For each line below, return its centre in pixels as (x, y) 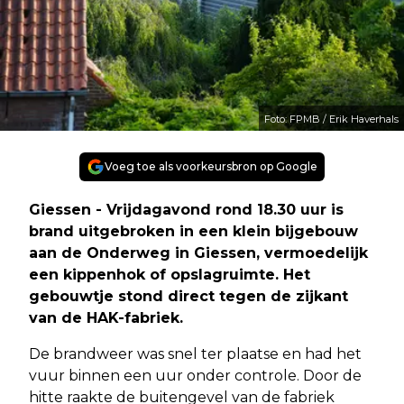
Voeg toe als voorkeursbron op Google (211, 166)
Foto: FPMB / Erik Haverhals (331, 119)
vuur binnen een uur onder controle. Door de (195, 375)
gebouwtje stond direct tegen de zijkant (188, 296)
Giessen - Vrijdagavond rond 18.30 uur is (186, 209)
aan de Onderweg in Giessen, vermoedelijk (198, 252)
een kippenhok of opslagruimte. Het (170, 274)
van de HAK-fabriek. (106, 317)
